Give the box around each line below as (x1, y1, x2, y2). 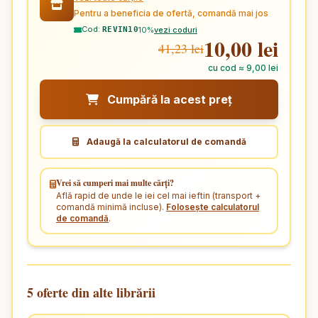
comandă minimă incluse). (56, 202, 166, 212)
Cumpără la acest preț (104, 92, 232, 106)
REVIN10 (102, 25, 138, 34)
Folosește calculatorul (166, 202, 259, 212)
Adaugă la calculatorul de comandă (84, 136, 246, 147)
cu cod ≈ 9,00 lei (208, 62, 278, 73)
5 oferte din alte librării (27, 283, 155, 302)
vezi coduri (153, 24, 197, 35)
